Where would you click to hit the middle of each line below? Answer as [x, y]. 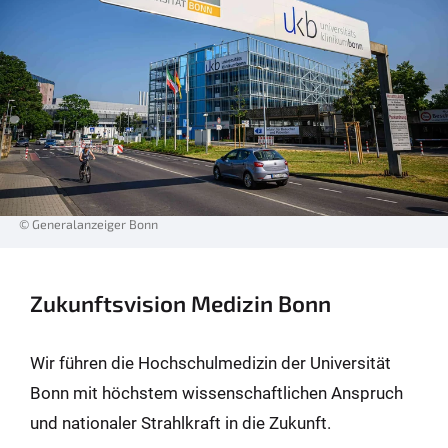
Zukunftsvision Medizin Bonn [180, 303]
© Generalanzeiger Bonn [88, 224]
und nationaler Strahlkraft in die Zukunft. [180, 423]
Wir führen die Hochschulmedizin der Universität [210, 363]
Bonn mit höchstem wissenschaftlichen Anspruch [216, 393]
